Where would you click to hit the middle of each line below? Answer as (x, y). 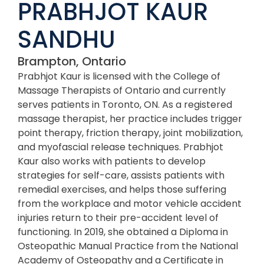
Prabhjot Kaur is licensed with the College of (119, 76)
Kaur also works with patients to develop (112, 161)
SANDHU (67, 39)
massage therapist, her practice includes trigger (130, 118)
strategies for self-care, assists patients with (121, 175)
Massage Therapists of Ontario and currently (122, 90)
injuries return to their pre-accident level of (118, 217)
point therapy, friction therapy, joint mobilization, (130, 133)
